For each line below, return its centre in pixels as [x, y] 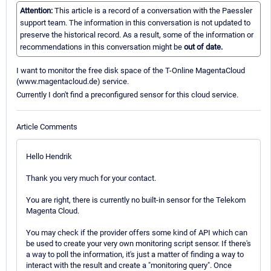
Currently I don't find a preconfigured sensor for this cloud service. [127, 95]
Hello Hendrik [49, 156]
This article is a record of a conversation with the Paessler [153, 11]
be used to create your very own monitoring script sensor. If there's [139, 243]
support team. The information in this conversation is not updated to [135, 23]
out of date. [203, 47]
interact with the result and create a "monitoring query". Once [129, 265]
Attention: [37, 11]
